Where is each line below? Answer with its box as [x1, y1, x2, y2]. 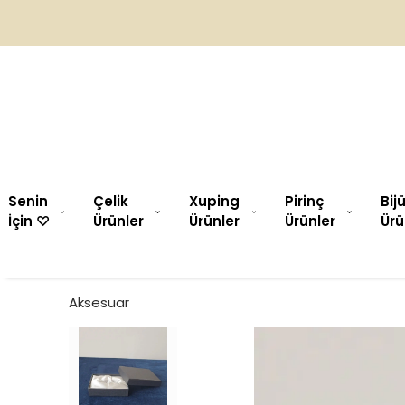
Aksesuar [69, 293, 129, 313]
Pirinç [285, 192, 324, 212]
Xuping [189, 192, 240, 212]
